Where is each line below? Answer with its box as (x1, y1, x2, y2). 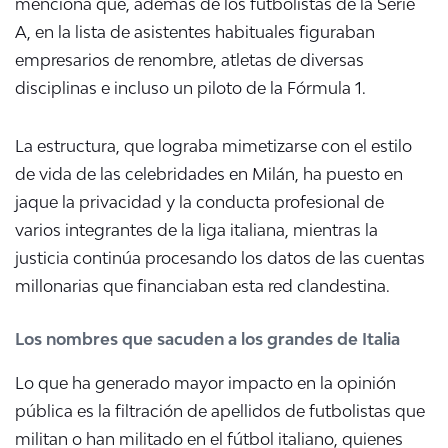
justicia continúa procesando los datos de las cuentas (15, 248, 425, 269)
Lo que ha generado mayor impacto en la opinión (15, 373, 396, 394)
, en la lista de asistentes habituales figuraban (27, 22, 375, 43)
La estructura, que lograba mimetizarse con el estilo (15, 136, 412, 157)
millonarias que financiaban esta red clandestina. (15, 276, 390, 297)
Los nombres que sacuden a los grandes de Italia (15, 329, 400, 350)
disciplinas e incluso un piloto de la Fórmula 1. (15, 78, 366, 99)
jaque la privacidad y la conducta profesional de (15, 192, 384, 213)
